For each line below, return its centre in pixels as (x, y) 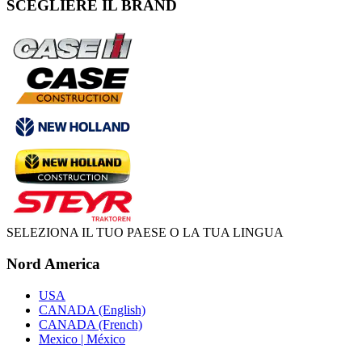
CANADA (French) (90, 324)
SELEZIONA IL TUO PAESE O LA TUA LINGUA (145, 233)
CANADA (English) (92, 309)
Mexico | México (82, 339)
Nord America (53, 264)
